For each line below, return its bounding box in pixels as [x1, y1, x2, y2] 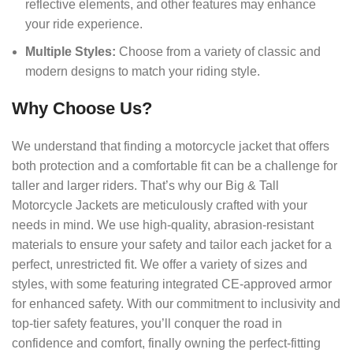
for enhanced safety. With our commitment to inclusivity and [12, 297, 341, 311]
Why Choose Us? [12, 98, 153, 119]
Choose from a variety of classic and [116, 45, 321, 59]
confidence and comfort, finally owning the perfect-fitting [12, 336, 321, 351]
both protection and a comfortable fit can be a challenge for [12, 159, 338, 173]
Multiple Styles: [25, 45, 117, 59]
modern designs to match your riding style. [25, 65, 261, 79]
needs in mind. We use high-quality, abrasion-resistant [12, 218, 314, 232]
